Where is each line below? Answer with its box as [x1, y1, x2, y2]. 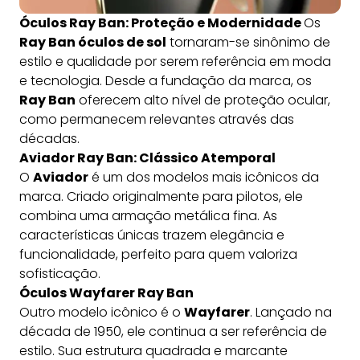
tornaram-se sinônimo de [166, 33, 330, 52]
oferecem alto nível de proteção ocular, [76, 91, 330, 110]
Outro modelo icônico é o [19, 303, 184, 322]
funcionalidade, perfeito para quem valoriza [19, 245, 297, 264]
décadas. [19, 129, 80, 149]
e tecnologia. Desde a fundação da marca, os [19, 72, 312, 91]
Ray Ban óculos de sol [19, 33, 166, 52]
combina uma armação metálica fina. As [19, 207, 277, 226]
